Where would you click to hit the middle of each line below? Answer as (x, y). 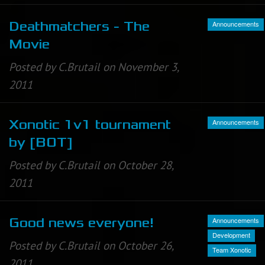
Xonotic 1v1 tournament (90, 125)
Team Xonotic (232, 249)
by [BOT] (41, 142)
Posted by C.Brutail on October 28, (91, 165)
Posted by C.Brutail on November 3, (94, 67)
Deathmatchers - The (79, 26)
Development (231, 235)
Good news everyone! (81, 223)
